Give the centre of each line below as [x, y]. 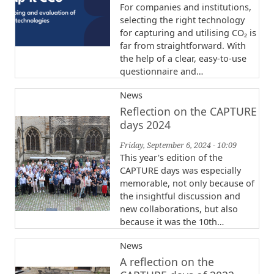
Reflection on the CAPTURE [188, 112]
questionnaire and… [161, 72]
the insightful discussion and [180, 196]
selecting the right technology [182, 20]
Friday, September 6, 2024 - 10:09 [178, 145]
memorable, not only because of [187, 183]
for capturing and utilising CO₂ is [188, 33]
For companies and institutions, [186, 7]
